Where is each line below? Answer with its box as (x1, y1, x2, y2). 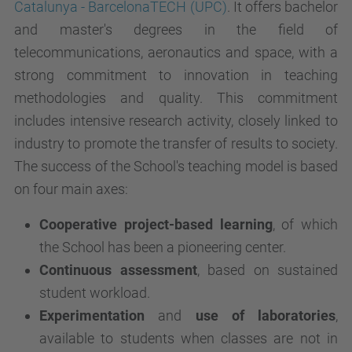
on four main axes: (14, 181, 128, 197)
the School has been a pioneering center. (39, 239, 286, 255)
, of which (272, 216, 338, 233)
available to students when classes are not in (39, 330, 338, 346)
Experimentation (39, 307, 159, 324)
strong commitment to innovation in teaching (14, 67, 338, 83)
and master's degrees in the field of (14, 21, 338, 38)
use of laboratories (181, 307, 335, 324)
